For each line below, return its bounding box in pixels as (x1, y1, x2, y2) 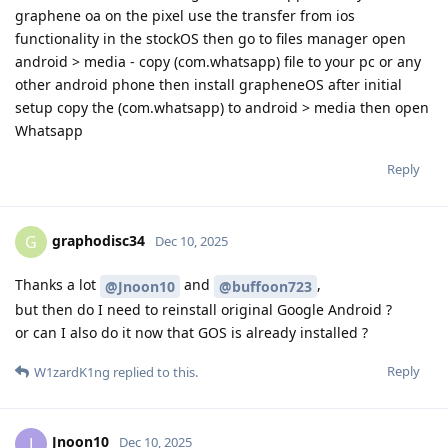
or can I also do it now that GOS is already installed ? (15, 322, 368, 342)
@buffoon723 (219, 276, 312, 296)
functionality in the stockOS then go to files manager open (15, 28, 406, 48)
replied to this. (110, 362, 198, 381)
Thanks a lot (15, 274, 100, 294)
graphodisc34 (52, 230, 145, 250)
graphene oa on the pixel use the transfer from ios (15, 5, 355, 25)
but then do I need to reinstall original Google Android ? (15, 299, 392, 319)
